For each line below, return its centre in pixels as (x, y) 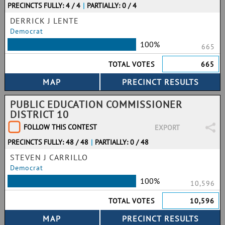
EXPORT (167, 128)
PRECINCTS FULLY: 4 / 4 (44, 6)
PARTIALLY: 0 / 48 (122, 142)
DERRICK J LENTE (44, 21)
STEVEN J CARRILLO (49, 157)
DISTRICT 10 (39, 115)
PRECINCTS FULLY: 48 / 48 (48, 142)
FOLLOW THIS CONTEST (60, 127)
